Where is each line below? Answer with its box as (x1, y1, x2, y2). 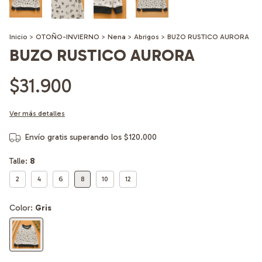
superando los (69, 132, 124, 143)
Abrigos (134, 33, 159, 42)
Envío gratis (25, 132, 67, 143)
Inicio (9, 33, 27, 42)
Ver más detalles (9, 109, 65, 118)
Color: (9, 203, 35, 213)
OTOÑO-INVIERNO (36, 33, 99, 42)
